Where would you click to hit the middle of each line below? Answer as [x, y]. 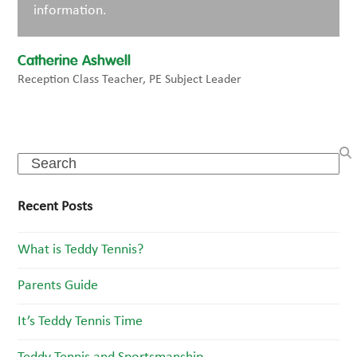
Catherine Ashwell [75, 61]
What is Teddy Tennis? [81, 250]
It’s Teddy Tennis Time [80, 322]
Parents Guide [58, 286]
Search [37, 161]
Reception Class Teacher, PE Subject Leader [130, 80]
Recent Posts [55, 207]
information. [71, 11]
